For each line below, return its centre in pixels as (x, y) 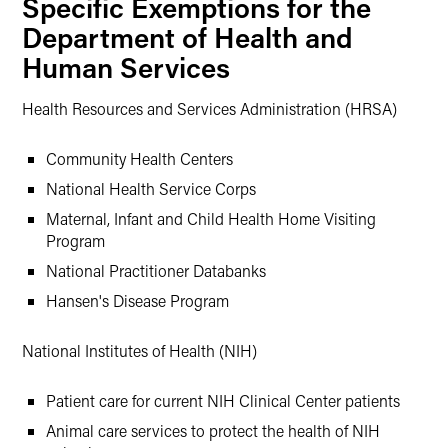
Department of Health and (187, 37)
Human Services (126, 67)
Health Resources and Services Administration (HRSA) (209, 108)
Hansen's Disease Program (137, 300)
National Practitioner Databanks (156, 270)
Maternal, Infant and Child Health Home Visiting (211, 218)
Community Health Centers (139, 158)
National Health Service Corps (151, 188)
